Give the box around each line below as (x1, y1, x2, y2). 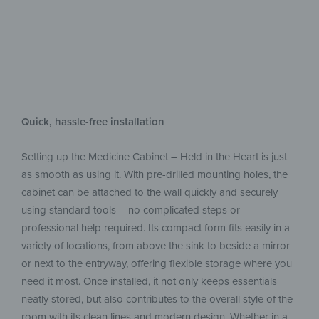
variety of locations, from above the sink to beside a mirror (21, 239, 290, 252)
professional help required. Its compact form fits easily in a (21, 221, 290, 234)
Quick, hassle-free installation (21, 115, 164, 128)
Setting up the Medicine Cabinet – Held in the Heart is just (21, 150, 287, 163)
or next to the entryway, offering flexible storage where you (21, 256, 292, 270)
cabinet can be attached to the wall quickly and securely (21, 185, 278, 199)
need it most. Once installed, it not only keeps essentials (21, 274, 277, 288)
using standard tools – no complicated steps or (21, 203, 240, 216)
